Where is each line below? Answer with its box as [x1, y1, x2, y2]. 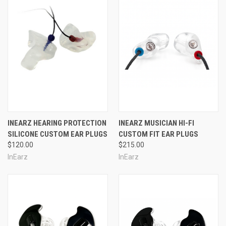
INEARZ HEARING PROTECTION [8, 118, 106, 128]
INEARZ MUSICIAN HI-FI [118, 118, 194, 128]
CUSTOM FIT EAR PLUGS [118, 129, 198, 139]
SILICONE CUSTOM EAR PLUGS [8, 129, 107, 139]
